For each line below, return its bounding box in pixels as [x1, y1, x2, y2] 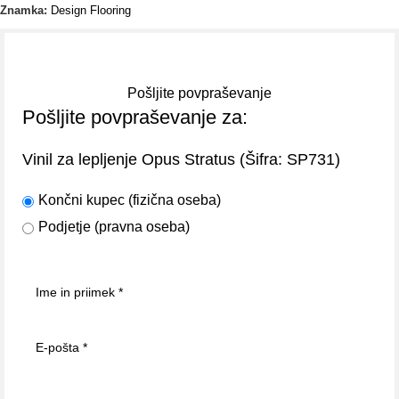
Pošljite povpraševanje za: [22, 105, 248, 128]
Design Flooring [51, 3, 131, 17]
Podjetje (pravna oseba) [38, 219, 190, 235]
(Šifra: [235, 150, 287, 168]
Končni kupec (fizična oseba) [38, 192, 221, 208]
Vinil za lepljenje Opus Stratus [22, 151, 235, 169]
